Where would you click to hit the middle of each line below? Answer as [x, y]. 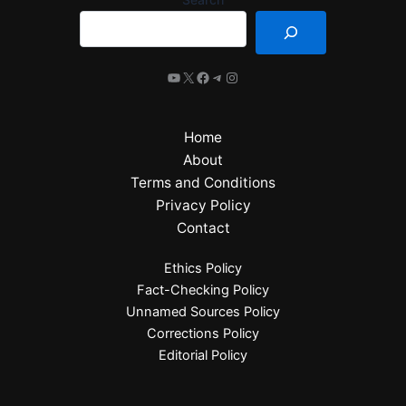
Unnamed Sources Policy [203, 312]
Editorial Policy [203, 355]
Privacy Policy [203, 205]
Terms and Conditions [203, 183]
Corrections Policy [203, 333]
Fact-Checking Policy [203, 290]
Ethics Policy [203, 268]
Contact [203, 228]
